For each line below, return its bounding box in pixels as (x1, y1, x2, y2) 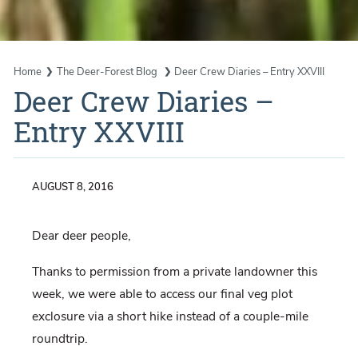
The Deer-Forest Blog (56, 64, 160, 79)
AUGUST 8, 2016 (31, 180, 113, 195)
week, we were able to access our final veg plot (31, 285, 292, 304)
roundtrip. (31, 330, 88, 348)
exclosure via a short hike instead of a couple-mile (31, 308, 308, 326)
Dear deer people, (31, 227, 131, 245)
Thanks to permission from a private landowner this (31, 263, 317, 281)
